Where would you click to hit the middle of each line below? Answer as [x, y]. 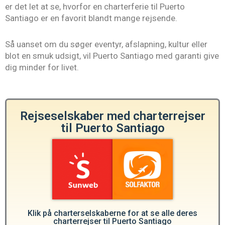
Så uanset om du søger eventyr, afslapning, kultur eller [106, 44]
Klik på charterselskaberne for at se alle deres [113, 213]
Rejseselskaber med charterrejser [113, 116]
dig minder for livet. [42, 68]
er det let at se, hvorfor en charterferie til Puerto [95, 6]
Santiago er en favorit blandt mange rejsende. [91, 18]
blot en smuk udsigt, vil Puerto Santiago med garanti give [112, 56]
